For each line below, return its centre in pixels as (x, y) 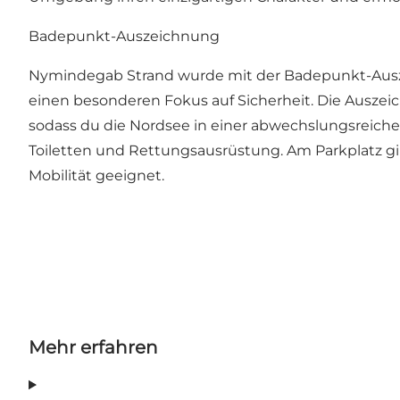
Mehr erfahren (93, 348)
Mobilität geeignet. (96, 176)
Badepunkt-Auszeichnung (124, 37)
